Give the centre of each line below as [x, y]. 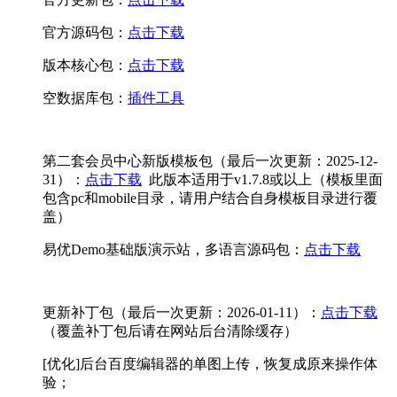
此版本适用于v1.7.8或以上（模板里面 [262, 179]
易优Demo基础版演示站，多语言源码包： [173, 249]
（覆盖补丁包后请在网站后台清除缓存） [170, 331]
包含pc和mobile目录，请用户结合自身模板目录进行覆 [210, 198]
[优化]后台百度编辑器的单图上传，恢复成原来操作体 [210, 363]
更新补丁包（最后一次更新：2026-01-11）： [182, 312]
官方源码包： [85, 32]
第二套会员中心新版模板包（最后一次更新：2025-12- [210, 160]
